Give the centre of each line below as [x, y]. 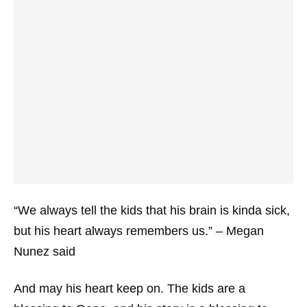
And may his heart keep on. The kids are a [130, 289]
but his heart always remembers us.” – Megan [139, 231]
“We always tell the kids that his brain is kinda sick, [152, 211]
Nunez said [45, 252]
